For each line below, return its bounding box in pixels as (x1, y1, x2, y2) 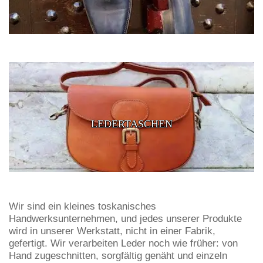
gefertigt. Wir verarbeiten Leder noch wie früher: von (9, 238, 238, 249)
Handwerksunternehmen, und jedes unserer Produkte (9, 213, 242, 225)
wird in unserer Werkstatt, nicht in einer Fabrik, (9, 225, 215, 237)
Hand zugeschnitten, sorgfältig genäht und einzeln (9, 250, 227, 262)
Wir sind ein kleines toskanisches (9, 201, 156, 213)
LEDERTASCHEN (90, 118, 173, 130)
